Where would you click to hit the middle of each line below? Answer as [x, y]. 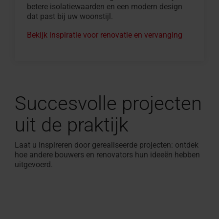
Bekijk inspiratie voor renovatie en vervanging [105, 35]
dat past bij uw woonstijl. [70, 16]
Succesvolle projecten [108, 103]
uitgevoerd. [34, 164]
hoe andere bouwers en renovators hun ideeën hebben [107, 154]
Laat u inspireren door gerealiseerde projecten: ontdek [107, 145]
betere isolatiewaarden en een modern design [105, 6]
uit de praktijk [72, 125]
